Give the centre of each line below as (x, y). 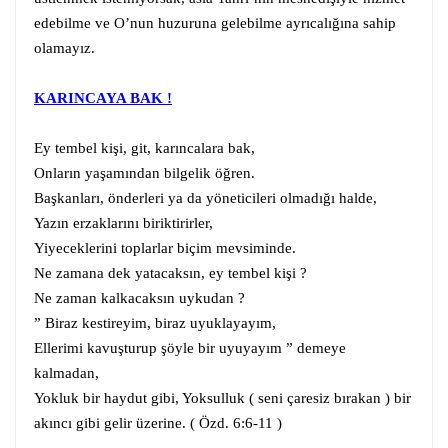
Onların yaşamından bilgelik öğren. (144, 172)
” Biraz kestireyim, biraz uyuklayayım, (155, 322)
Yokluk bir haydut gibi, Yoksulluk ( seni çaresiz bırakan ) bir (222, 397)
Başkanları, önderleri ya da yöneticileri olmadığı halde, (205, 197)
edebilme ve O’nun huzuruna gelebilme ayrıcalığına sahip (215, 22)
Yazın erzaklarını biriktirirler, (123, 222)
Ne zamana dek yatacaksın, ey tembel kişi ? (170, 272)
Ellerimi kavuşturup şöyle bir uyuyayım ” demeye (190, 347)
